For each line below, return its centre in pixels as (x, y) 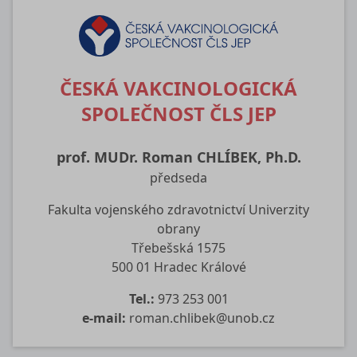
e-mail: (104, 318)
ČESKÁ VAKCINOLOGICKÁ (178, 88)
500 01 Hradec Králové (178, 267)
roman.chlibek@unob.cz (202, 318)
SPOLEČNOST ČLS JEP (178, 114)
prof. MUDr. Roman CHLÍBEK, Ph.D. (178, 157)
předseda (178, 178)
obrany (178, 229)
